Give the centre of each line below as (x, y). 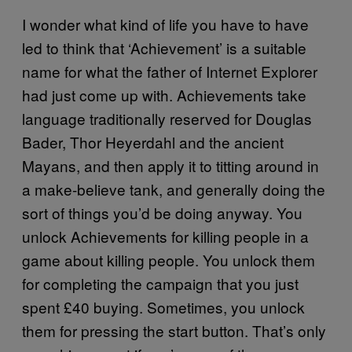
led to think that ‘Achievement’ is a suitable (164, 47)
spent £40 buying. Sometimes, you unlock (163, 306)
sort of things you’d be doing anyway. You (162, 212)
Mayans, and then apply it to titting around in (170, 165)
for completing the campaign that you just (160, 283)
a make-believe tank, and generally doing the (174, 189)
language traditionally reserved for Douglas (167, 118)
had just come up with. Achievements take (164, 94)
